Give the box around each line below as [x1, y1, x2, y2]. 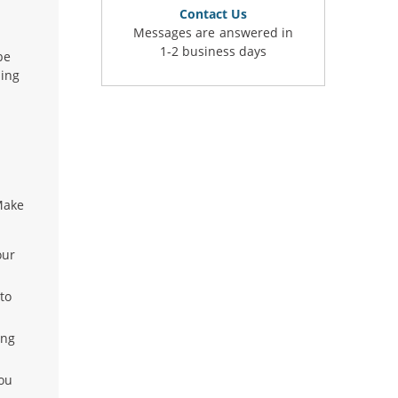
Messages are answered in [132, 24, 294, 41]
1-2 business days [159, 43, 267, 60]
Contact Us [179, 5, 248, 22]
